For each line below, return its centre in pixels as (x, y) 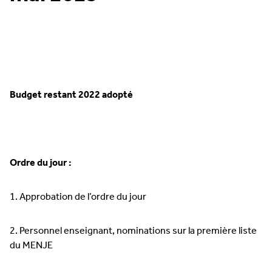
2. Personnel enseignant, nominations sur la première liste (133, 231)
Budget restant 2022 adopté (71, 95)
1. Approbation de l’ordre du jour (78, 197)
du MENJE (31, 246)
